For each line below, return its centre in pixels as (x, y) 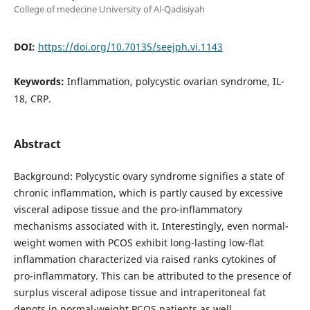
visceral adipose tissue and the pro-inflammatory (128, 209)
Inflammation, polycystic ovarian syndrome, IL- (175, 81)
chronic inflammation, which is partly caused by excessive (148, 192)
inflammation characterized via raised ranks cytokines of (145, 259)
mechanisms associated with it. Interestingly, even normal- (151, 226)
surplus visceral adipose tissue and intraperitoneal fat (139, 292)
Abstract (37, 144)
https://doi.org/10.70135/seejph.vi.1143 (130, 46)
